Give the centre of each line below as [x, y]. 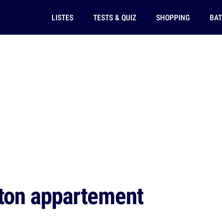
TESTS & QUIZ [114, 17]
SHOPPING [173, 17]
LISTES [62, 17]
